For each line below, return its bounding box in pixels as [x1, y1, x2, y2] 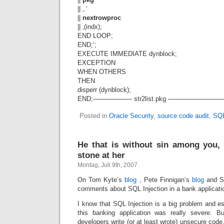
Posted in [79, 112, 109, 119]
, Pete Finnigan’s [136, 176, 192, 183]
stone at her [77, 150, 125, 160]
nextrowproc [82, 14, 121, 21]
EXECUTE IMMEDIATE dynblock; [77, 50, 177, 57]
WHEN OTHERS [77, 68, 126, 75]
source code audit [157, 112, 209, 119]
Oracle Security [109, 112, 153, 119]
